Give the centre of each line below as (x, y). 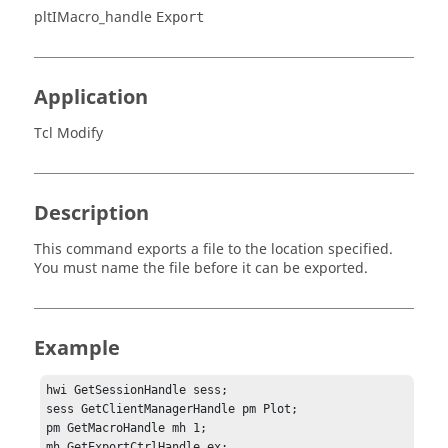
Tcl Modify (68, 133)
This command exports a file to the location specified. (213, 249)
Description (91, 213)
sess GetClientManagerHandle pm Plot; (172, 409)
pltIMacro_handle (93, 17)
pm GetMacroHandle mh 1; (127, 428)
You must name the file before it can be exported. (201, 268)
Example (77, 348)
